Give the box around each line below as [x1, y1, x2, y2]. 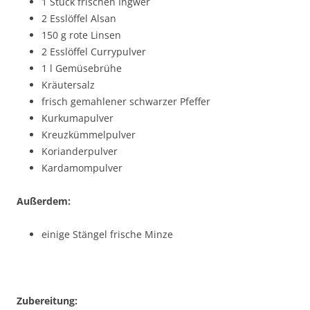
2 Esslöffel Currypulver [42, 44, 146, 58]
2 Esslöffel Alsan [42, 11, 116, 25]
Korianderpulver [42, 144, 118, 158]
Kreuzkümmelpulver [42, 127, 136, 141]
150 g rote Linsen [42, 28, 121, 42]
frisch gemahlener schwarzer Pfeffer [42, 94, 210, 108]
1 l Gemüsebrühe [42, 61, 122, 75]
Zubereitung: [17, 293, 77, 307]
